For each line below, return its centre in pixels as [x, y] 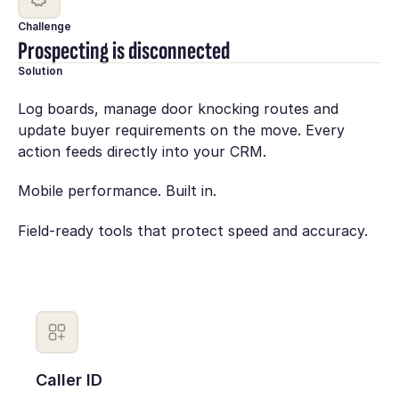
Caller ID [69, 380]
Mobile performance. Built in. [117, 191]
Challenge [44, 27]
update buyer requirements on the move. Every [181, 130]
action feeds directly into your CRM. [142, 151]
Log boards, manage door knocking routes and [178, 108]
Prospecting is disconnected [123, 52]
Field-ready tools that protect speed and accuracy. [192, 230]
